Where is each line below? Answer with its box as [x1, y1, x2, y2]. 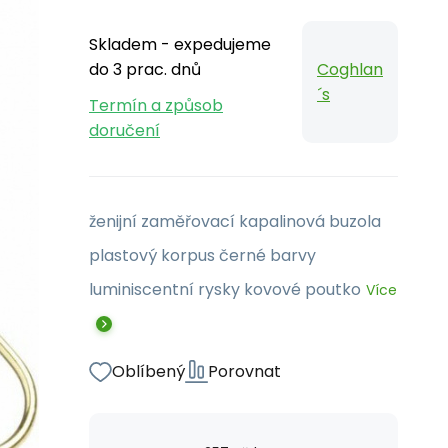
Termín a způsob [89, 94, 223, 117]
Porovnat [208, 360, 281, 383]
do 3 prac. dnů [89, 58, 201, 81]
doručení [89, 119, 160, 142]
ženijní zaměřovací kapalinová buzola [89, 210, 381, 233]
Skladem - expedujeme [89, 33, 271, 56]
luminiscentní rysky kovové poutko [89, 278, 361, 301]
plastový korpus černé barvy [89, 244, 316, 267]
